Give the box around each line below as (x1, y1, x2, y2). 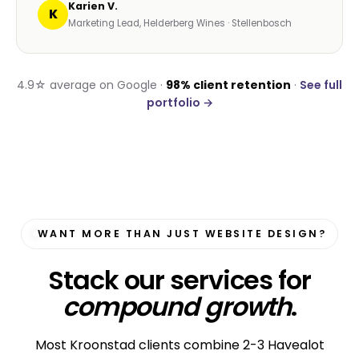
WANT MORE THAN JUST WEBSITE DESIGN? (37, 227, 327, 241)
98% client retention (166, 77, 291, 94)
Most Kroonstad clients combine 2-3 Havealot (34, 336, 325, 355)
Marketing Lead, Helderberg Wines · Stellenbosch (68, 17, 292, 30)
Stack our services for (48, 262, 311, 299)
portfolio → (146, 95, 213, 111)
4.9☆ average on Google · (17, 77, 166, 94)
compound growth (62, 288, 292, 325)
